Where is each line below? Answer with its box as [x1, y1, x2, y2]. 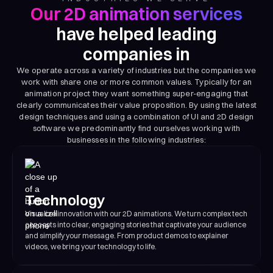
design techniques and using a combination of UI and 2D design [19, 111, 254, 121]
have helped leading [56, 23, 217, 44]
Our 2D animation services [30, 3, 243, 24]
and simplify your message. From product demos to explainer [25, 230, 229, 240]
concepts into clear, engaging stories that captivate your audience [25, 219, 246, 229]
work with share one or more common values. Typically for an [21, 76, 252, 87]
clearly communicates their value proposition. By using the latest [16, 99, 257, 110]
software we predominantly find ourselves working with [32, 122, 241, 133]
